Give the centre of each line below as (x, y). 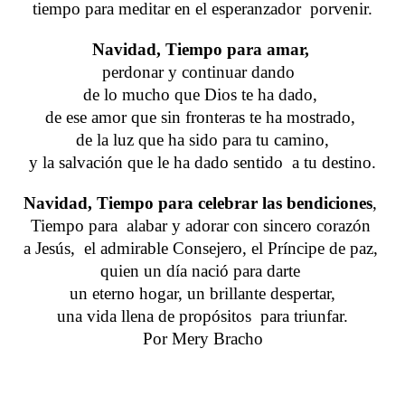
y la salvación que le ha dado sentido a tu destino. (202, 163)
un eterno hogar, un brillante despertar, (202, 294)
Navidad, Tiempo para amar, (200, 50)
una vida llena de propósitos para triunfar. (202, 316)
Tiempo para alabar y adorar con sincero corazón (202, 226)
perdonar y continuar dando (202, 72)
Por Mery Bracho (202, 339)
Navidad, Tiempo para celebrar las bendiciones (198, 203)
